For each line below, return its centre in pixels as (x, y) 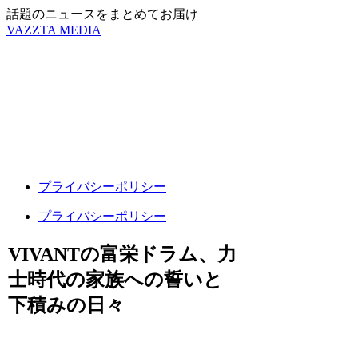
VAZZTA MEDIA (54, 30)
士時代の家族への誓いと (116, 279)
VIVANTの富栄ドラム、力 (123, 254)
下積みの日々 (67, 305)
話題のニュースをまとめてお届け (102, 14)
